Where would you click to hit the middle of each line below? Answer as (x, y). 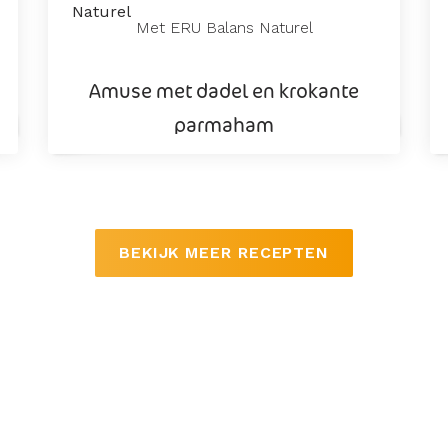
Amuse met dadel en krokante (224, 90)
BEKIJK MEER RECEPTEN (224, 252)
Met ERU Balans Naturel (224, 27)
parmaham (224, 124)
